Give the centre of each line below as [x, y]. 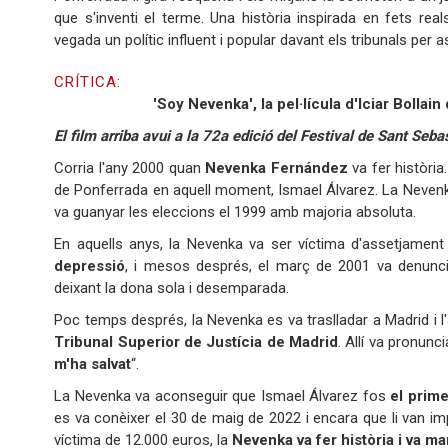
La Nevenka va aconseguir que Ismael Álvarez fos [222, 396]
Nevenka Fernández [276, 168]
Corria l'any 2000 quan [130, 168]
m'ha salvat [93, 364]
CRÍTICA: [90, 82]
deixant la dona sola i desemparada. [172, 288]
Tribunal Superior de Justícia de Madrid [196, 342]
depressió [90, 266]
